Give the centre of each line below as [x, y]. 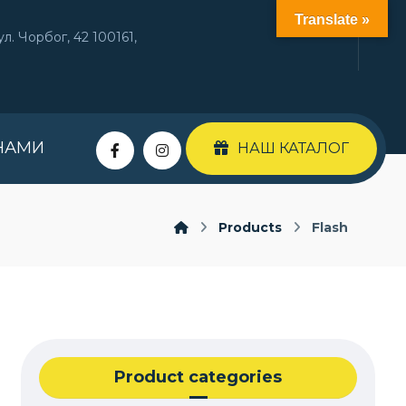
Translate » [332, 19]
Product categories [198, 377]
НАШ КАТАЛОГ [293, 148]
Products [251, 227]
